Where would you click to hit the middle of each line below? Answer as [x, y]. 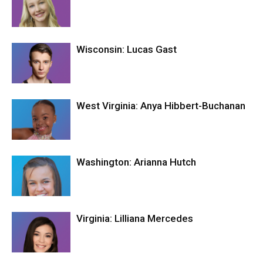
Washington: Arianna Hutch [136, 162]
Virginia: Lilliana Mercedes [135, 219]
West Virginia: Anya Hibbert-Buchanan [161, 106]
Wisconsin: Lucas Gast [127, 50]
